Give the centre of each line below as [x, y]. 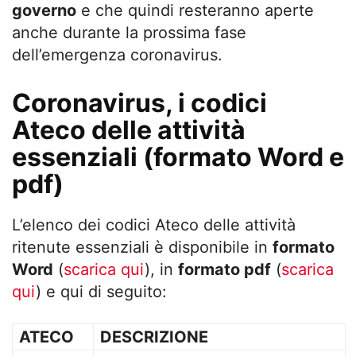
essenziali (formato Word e [178, 157]
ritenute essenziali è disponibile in [142, 247]
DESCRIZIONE [154, 337]
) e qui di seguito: [101, 292]
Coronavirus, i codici [139, 103]
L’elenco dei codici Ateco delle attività [154, 225]
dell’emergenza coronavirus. [117, 55]
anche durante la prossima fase [129, 33]
